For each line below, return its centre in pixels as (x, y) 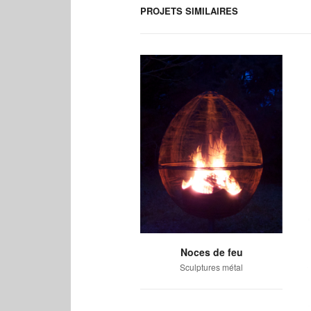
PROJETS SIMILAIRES (189, 11)
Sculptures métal (211, 267)
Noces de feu (211, 252)
